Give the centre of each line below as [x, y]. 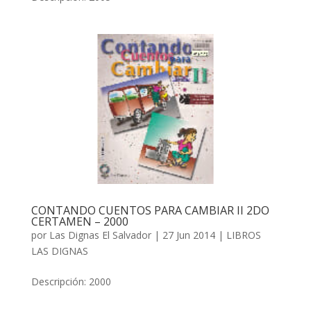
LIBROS [243, 235]
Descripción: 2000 [71, 282]
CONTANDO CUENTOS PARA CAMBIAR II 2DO [150, 211]
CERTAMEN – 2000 [79, 222]
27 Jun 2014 [188, 235]
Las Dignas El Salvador [100, 235]
